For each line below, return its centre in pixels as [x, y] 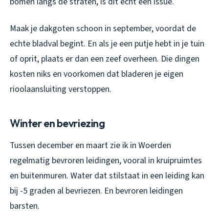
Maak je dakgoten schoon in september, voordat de [103, 28]
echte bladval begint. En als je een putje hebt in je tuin [107, 44]
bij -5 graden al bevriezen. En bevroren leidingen [96, 191]
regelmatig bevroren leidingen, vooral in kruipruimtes [106, 160]
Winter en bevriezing [57, 123]
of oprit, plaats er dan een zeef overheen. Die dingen [105, 59]
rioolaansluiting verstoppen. [61, 89]
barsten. [25, 206]
